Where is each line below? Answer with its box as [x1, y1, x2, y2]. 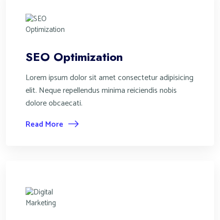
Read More [26, 117, 63, 131]
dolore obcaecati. [26, 97, 82, 110]
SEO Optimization [26, 48, 123, 65]
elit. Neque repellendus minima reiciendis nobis [26, 84, 177, 97]
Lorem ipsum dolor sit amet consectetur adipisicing [26, 71, 193, 84]
